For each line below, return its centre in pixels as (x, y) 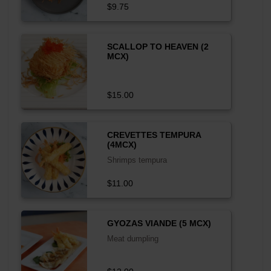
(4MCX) (122, 144)
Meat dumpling (132, 238)
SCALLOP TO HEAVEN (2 (158, 46)
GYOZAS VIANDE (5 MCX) (159, 223)
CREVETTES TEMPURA (154, 135)
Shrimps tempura (137, 160)
